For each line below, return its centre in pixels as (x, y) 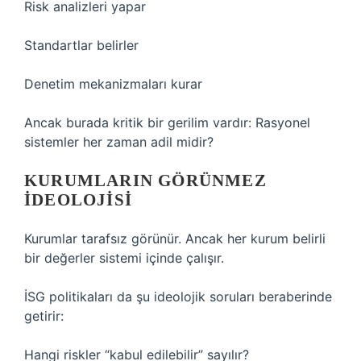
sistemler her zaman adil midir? (119, 142)
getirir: (44, 316)
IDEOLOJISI (78, 200)
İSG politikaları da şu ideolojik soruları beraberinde (178, 297)
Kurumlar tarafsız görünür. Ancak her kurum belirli (175, 239)
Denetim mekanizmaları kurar (113, 84)
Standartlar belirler (81, 45)
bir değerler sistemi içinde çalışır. (124, 258)
